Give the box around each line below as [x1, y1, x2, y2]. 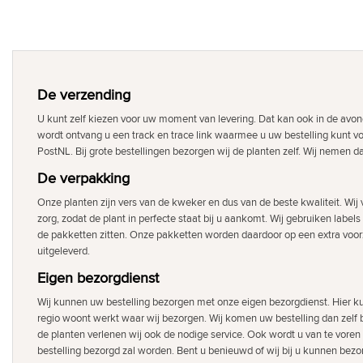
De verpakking [37, 168, 130, 189]
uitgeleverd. [37, 243, 90, 258]
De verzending [37, 84, 130, 105]
